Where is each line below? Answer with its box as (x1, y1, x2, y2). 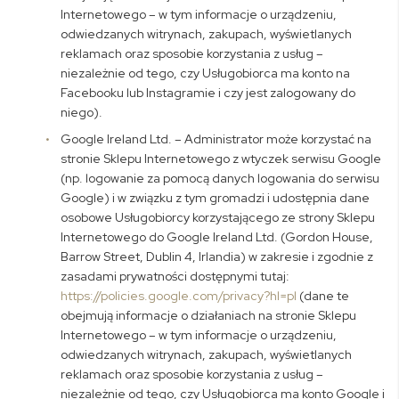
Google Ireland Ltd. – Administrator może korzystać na (61, 131, 372, 147)
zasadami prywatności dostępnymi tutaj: (61, 268, 290, 284)
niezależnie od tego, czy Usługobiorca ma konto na (61, 65, 351, 81)
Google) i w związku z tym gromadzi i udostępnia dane (61, 190, 370, 206)
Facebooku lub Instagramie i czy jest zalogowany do (61, 85, 356, 101)
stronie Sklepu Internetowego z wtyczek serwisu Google (61, 151, 382, 167)
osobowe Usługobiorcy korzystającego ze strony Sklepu (61, 209, 376, 225)
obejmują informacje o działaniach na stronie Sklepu (61, 307, 357, 323)
